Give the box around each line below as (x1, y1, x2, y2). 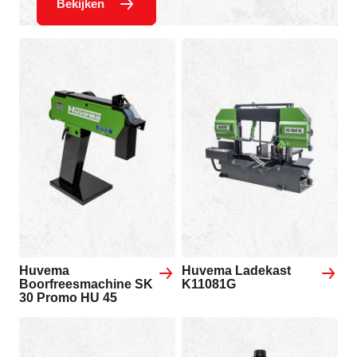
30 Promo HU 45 (19, 290, 117, 304)
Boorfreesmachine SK (19, 277, 153, 291)
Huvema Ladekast (182, 263, 291, 277)
